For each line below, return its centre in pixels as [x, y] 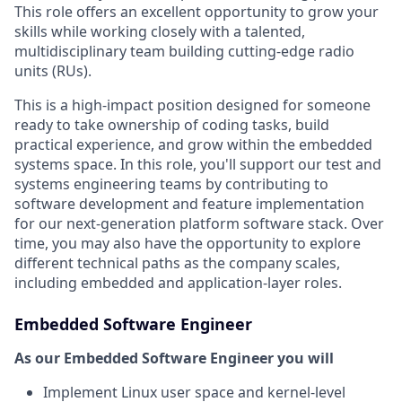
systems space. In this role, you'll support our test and [198, 164]
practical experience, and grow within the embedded [193, 144]
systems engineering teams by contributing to [171, 184]
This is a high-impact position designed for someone [192, 105]
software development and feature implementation [189, 204]
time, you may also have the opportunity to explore [188, 243]
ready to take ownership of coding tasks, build [172, 125]
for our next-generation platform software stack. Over [199, 223]
